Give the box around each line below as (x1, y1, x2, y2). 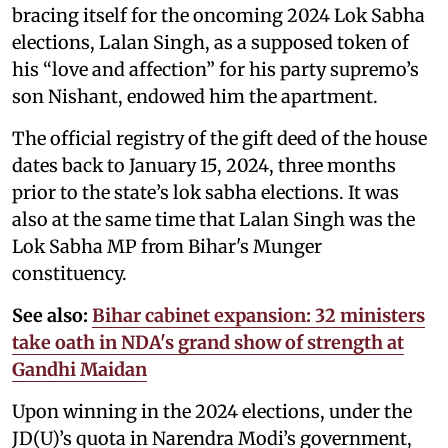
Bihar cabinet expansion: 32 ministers (92, 303, 425, 327)
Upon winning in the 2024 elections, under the (12, 399, 412, 423)
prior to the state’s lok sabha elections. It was (12, 180, 399, 204)
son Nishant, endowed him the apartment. (12, 84, 378, 108)
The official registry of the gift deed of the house (12, 126, 427, 150)
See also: (12, 303, 88, 327)
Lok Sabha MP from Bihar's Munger (12, 234, 322, 258)
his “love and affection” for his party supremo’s (12, 57, 419, 81)
